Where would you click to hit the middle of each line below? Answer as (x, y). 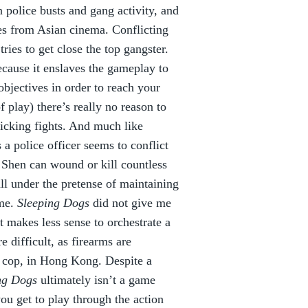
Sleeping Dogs (53, 203)
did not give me (130, 203)
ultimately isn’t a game (96, 280)
